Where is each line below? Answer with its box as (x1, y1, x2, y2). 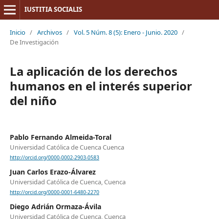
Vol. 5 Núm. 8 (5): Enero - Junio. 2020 (73, 27, 177, 37)
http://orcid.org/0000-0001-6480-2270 (9, 189, 99, 196)
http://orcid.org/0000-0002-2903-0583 (9, 154, 99, 161)
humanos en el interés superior (9, 77, 192, 94)
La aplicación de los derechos (9, 63, 177, 79)
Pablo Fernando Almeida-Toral (9, 132, 111, 142)
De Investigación (9, 37, 59, 46)
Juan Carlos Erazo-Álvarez (9, 167, 96, 177)
